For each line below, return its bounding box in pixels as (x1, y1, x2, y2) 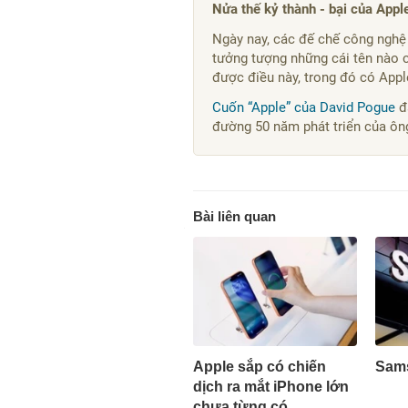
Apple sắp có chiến (193, 358, 326, 374)
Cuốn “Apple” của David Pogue (212, 99, 395, 116)
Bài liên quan (193, 209, 276, 224)
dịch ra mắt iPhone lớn (193, 378, 349, 394)
